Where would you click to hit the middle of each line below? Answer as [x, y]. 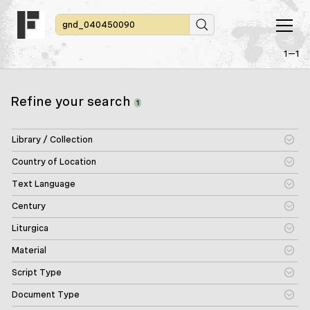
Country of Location [54, 162]
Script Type [37, 272]
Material [29, 250]
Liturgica [30, 228]
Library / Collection [52, 139]
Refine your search [72, 101]
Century [29, 206]
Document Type [46, 294]
